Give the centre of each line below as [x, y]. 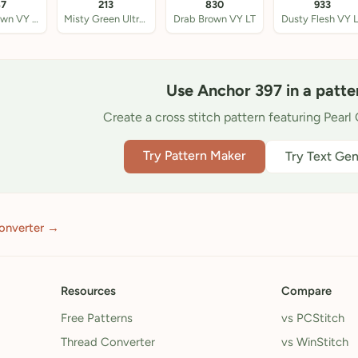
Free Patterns [97, 318]
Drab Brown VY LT [214, 19]
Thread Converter [108, 342]
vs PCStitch [313, 318]
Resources [88, 291]
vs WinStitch [315, 342]
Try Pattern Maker [194, 155]
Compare [306, 291]
